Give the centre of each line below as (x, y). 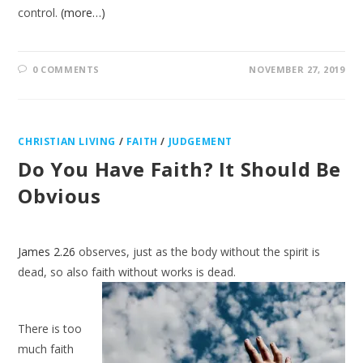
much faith (46, 349)
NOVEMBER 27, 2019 (297, 69)
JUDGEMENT (201, 141)
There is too (50, 329)
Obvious (60, 196)
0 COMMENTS (66, 69)
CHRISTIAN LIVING (67, 141)
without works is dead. (176, 272)
